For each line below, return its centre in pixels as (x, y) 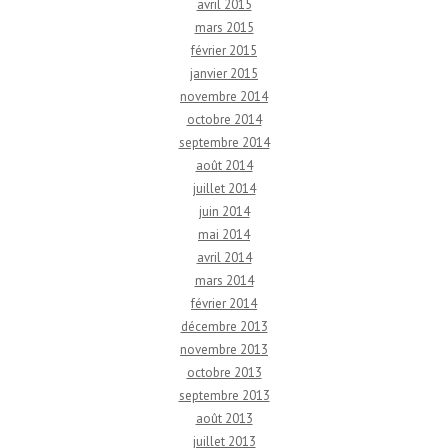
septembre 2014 (224, 142)
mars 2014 (224, 280)
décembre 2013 (224, 326)
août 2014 (224, 165)
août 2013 (224, 418)
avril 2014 (224, 257)
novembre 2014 (224, 96)
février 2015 (224, 50)
